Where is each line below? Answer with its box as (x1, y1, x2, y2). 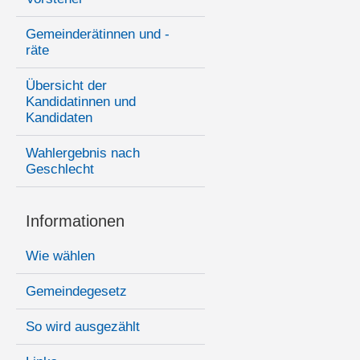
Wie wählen (26, 248, 95, 264)
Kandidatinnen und (26, 94, 136, 110)
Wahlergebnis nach (26, 145, 140, 162)
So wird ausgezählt (26, 319, 140, 335)
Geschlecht (26, 162, 94, 178)
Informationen (26, 212, 125, 231)
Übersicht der (26, 78, 107, 94)
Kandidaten (26, 110, 92, 126)
